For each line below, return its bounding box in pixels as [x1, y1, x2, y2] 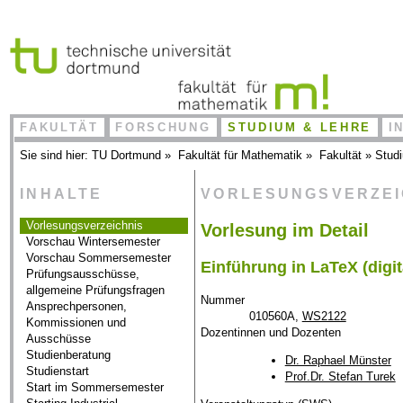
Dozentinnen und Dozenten [201, 325, 342, 339]
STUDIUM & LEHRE [228, 121, 372, 135]
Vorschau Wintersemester [26, 235, 161, 249]
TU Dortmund [92, 148, 162, 163]
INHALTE [20, 185, 103, 201]
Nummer [201, 292, 246, 307]
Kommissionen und [26, 316, 127, 330]
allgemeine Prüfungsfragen [26, 283, 166, 298]
